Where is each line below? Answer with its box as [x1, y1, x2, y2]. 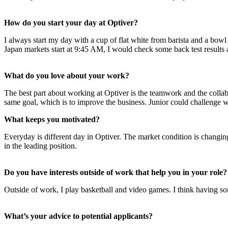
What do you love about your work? [4, 71, 129, 80]
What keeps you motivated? [4, 115, 100, 124]
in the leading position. [4, 141, 77, 151]
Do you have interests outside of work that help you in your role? [4, 168, 227, 177]
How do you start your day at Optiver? [4, 18, 138, 27]
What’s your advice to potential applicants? [4, 212, 153, 221]
